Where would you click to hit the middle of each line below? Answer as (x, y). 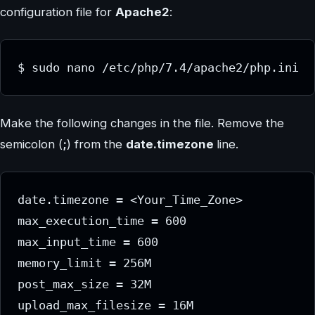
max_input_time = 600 (91, 242)
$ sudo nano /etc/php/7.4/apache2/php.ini (158, 68)
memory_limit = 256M (88, 263)
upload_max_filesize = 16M (105, 306)
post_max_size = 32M (88, 284)
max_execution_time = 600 (105, 221)
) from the (96, 144)
